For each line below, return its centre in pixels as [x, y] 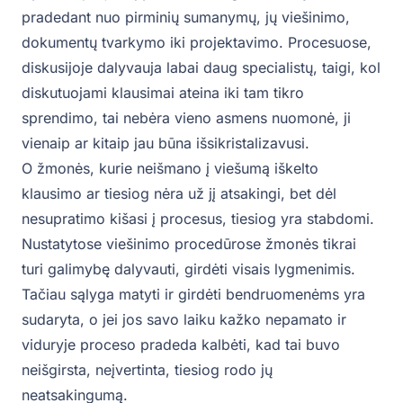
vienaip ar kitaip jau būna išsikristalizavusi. [166, 143]
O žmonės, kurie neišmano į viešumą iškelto [170, 169]
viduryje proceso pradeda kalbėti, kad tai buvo [181, 345]
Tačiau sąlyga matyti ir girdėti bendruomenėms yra [193, 295]
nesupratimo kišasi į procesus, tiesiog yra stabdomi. [198, 219]
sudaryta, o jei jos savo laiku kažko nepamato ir [184, 320]
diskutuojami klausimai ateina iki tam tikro [163, 93]
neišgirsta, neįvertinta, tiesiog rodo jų [147, 370]
